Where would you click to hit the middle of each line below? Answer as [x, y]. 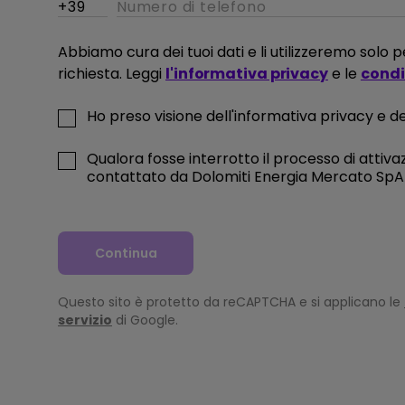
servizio [85, 320]
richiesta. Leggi [110, 74]
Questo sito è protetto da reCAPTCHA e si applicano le [229, 302]
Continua [126, 253]
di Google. [147, 320]
